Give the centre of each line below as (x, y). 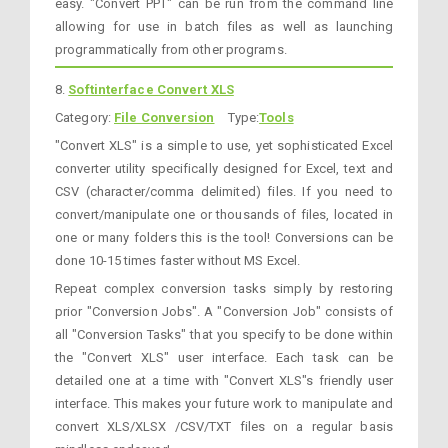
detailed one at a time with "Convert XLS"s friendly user (224, 380)
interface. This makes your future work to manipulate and (224, 403)
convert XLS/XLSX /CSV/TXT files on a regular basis (224, 426)
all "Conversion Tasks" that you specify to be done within (224, 334)
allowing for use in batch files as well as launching (224, 26)
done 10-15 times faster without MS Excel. (178, 260)
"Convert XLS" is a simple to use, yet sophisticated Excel (224, 145)
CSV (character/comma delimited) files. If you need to (224, 191)
